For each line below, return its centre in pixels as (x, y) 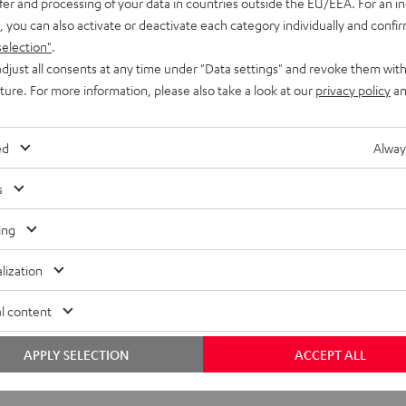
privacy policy (353, 90)
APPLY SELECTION (76, 354)
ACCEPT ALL (330, 354)
